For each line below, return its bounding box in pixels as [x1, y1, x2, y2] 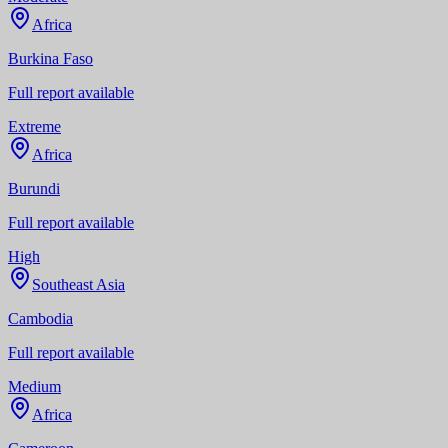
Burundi [8, 179, 60, 197]
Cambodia [8, 309, 73, 327]
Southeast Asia [32, 275, 125, 293]
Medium [8, 377, 61, 395]
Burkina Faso [8, 49, 93, 67]
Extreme [8, 117, 61, 135]
